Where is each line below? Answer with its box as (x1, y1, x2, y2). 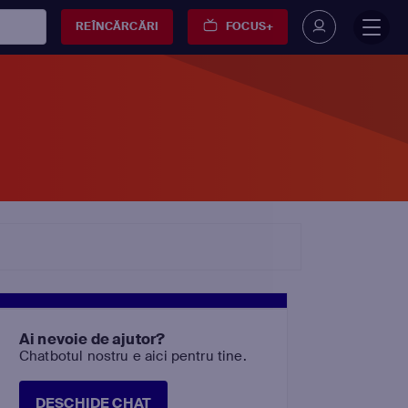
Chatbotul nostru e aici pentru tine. (19, 347, 247, 365)
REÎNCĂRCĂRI (76, 19, 158, 34)
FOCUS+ (226, 19, 273, 34)
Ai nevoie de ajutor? (19, 330, 166, 349)
